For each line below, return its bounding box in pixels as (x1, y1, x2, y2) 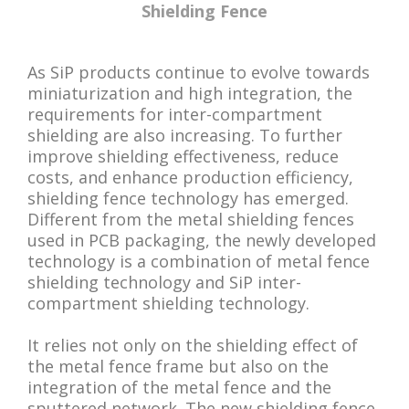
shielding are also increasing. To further (27, 124, 342, 147)
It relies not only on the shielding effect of (27, 334, 358, 357)
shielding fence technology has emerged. (27, 187, 349, 210)
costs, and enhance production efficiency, (27, 166, 353, 189)
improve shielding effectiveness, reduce (27, 145, 339, 168)
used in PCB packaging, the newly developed (27, 229, 376, 252)
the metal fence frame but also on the (27, 355, 329, 378)
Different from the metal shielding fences (27, 208, 354, 231)
